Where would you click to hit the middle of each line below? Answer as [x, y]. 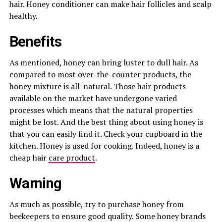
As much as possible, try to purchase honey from [96, 204]
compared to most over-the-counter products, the [100, 74]
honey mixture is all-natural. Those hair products [97, 86]
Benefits [35, 42]
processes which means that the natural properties [101, 110]
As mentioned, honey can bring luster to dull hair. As [104, 62]
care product [72, 158]
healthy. [23, 16]
